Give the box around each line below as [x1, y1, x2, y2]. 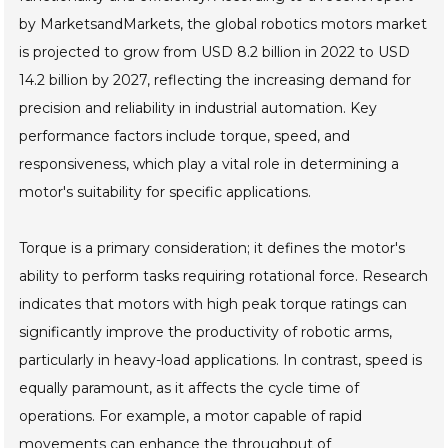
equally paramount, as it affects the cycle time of [19, 379, 360, 398]
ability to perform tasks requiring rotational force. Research [19, 267, 429, 286]
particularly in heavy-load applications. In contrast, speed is [19, 351, 423, 370]
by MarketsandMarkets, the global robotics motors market [19, 15, 428, 34]
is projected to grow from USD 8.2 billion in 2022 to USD [19, 43, 411, 62]
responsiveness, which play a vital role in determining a [19, 155, 400, 174]
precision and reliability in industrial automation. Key [19, 99, 378, 118]
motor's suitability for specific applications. [19, 183, 312, 202]
